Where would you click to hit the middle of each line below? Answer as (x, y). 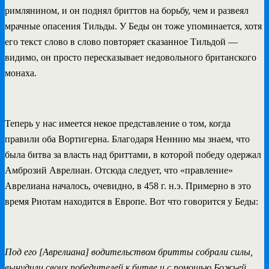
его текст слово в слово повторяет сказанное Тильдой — (121, 41)
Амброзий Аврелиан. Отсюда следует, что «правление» (119, 170)
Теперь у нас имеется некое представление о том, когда (118, 123)
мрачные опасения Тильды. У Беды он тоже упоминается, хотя (133, 26)
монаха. (21, 73)
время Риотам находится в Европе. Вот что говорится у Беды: (131, 201)
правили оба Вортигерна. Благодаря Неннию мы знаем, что (127, 139)
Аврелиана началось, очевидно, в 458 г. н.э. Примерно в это (128, 186)
